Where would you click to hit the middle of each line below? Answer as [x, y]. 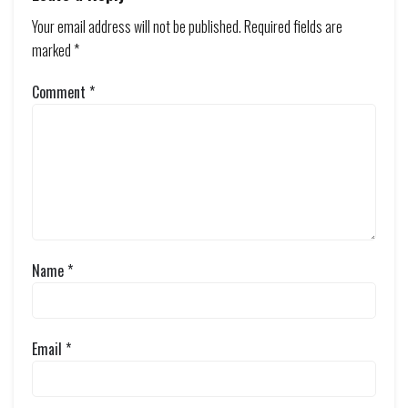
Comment [61, 92]
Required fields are [293, 26]
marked [53, 50]
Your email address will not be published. [137, 26]
